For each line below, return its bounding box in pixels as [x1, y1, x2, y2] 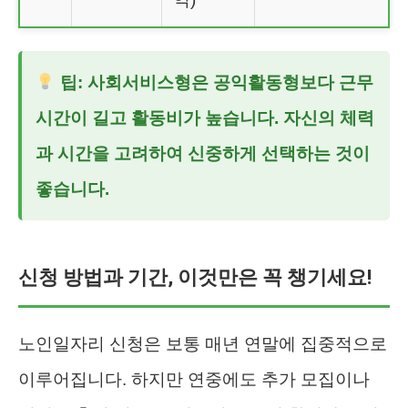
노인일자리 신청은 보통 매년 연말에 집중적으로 [18, 333, 387, 353]
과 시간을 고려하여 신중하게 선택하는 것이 [36, 143, 370, 163]
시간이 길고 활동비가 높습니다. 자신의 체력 [36, 107, 374, 127]
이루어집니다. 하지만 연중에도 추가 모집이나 [18, 369, 370, 389]
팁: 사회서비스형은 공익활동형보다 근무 [55, 72, 373, 92]
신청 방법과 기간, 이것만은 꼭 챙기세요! [18, 265, 372, 289]
